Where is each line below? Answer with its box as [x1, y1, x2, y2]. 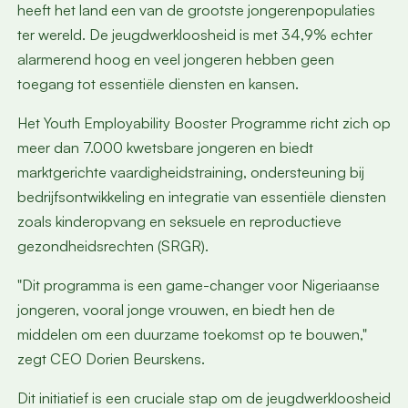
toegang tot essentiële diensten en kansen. [16, 74, 299, 93]
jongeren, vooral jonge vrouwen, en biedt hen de [16, 301, 335, 320]
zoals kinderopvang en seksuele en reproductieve [16, 212, 342, 231]
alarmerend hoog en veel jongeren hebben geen [16, 49, 334, 68]
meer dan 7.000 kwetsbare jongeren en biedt [16, 138, 313, 158]
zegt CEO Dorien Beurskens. [16, 350, 205, 369]
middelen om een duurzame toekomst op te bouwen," [16, 325, 367, 344]
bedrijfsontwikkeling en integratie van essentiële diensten [16, 188, 386, 207]
